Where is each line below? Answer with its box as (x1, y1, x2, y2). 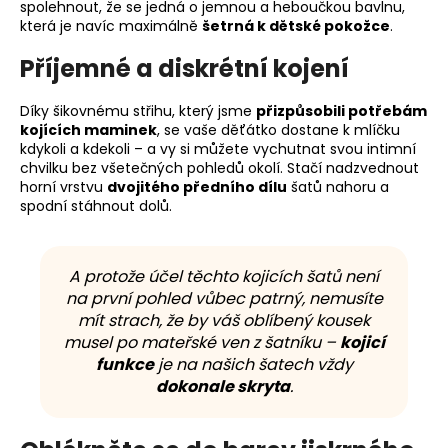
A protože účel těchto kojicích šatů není (69, 264, 379, 288)
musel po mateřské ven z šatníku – (63, 330, 340, 354)
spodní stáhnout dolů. (20, 195, 172, 216)
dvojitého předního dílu (107, 176, 287, 197)
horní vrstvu (20, 176, 107, 197)
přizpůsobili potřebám (256, 100, 427, 121)
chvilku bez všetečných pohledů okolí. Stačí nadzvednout (20, 157, 419, 178)
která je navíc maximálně (20, 16, 202, 37)
